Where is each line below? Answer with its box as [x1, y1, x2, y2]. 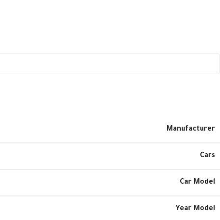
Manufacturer [166, 125, 215, 134]
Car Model [180, 178, 215, 187]
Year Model [175, 205, 215, 213]
